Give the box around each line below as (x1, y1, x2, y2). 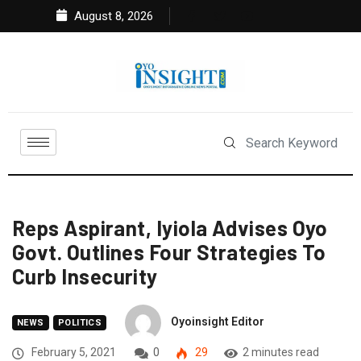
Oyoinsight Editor (171, 315, 265, 329)
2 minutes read (243, 346, 319, 359)
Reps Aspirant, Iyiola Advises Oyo (12, 215, 328, 241)
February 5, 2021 (29, 346, 116, 359)
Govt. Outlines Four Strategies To (12, 239, 326, 265)
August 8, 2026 (71, 9, 153, 23)
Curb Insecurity (12, 263, 158, 289)
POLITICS (57, 317, 102, 329)
